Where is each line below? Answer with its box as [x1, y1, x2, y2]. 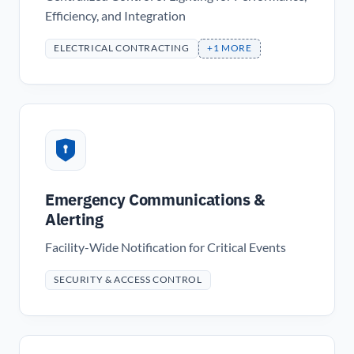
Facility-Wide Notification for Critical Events [45, 239, 286, 254]
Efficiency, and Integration [45, 8, 186, 23]
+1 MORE [207, 42, 252, 55]
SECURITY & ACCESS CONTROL [54, 273, 202, 286]
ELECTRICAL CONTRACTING [54, 42, 190, 55]
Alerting [45, 208, 104, 230]
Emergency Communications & [45, 188, 265, 210]
